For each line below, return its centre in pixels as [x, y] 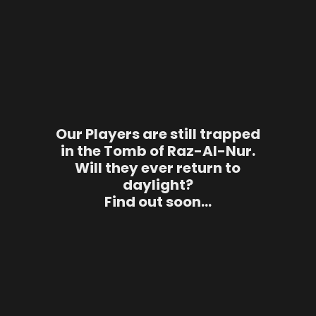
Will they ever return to [158, 168]
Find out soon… [158, 202]
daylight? [158, 185]
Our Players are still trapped [158, 134]
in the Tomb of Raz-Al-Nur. [158, 151]
